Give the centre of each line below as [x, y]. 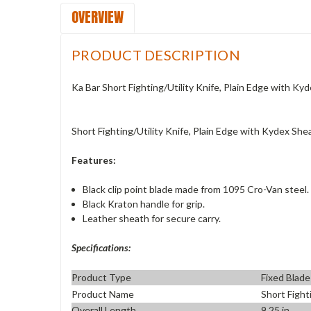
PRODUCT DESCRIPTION [156, 54]
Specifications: [101, 247]
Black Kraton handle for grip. [144, 203]
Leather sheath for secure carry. [152, 218]
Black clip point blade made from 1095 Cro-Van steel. [196, 189]
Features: [94, 160]
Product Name [103, 294]
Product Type [101, 278]
